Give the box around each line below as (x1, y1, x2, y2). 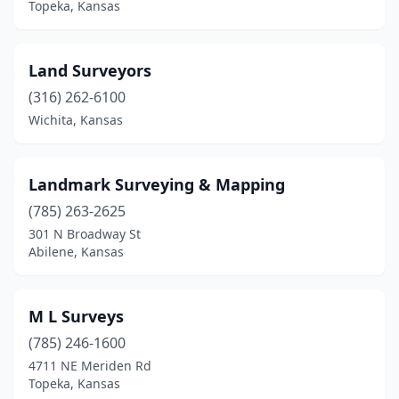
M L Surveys (28, 305, 124, 327)
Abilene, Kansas (28, 243, 124, 260)
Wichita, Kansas (28, 111, 123, 128)
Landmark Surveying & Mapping (28, 174, 285, 195)
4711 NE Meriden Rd (28, 357, 151, 374)
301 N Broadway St (28, 225, 141, 242)
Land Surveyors (28, 60, 151, 81)
